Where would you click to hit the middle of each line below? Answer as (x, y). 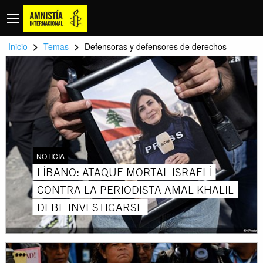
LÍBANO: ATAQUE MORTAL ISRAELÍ (124, 172)
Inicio (18, 46)
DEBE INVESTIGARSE (90, 207)
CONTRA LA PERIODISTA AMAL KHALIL (136, 189)
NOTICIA (51, 156)
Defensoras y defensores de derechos (156, 46)
